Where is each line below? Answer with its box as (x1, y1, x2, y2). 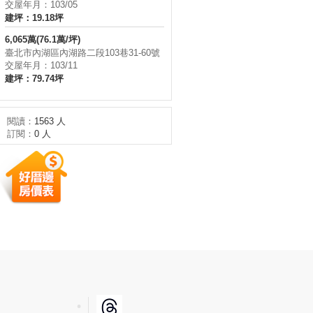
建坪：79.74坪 (5, 73, 64, 84)
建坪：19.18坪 (5, 13, 64, 23)
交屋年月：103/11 (5, 60, 78, 71)
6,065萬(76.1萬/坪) (5, 34, 80, 45)
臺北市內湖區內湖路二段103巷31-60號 (5, 48, 160, 58)
